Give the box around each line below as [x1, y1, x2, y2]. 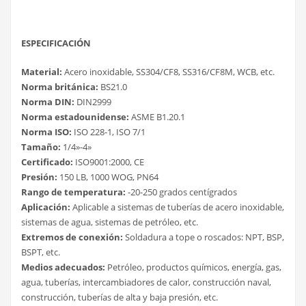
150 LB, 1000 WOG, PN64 [57, 170, 158, 183]
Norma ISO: [21, 125, 72, 138]
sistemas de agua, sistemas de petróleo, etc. [21, 215, 198, 228]
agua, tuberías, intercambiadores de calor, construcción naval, [21, 275, 271, 288]
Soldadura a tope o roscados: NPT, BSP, [123, 230, 284, 243]
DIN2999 [74, 95, 111, 108]
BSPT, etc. [21, 245, 60, 258]
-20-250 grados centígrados [126, 185, 237, 198]
